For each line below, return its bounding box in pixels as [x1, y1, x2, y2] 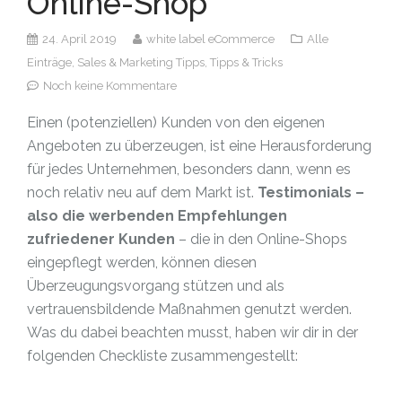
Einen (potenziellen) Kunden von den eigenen [27, 114, 325, 131]
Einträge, [27, 56, 77, 69]
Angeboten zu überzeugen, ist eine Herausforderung [27, 137, 371, 154]
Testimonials [258, 184, 352, 201]
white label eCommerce [146, 32, 277, 46]
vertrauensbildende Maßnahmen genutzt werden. [27, 301, 352, 318]
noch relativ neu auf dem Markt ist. [27, 184, 258, 201]
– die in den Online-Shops [175, 231, 347, 248]
